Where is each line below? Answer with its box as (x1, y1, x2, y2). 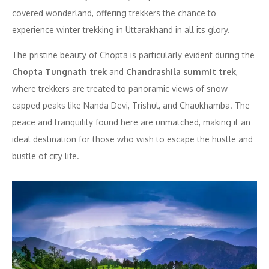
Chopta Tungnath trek (12, 66, 107, 77)
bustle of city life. (12, 150, 79, 161)
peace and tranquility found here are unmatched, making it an (12, 116, 250, 127)
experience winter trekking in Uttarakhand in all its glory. (12, 24, 230, 35)
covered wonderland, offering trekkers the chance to (12, 7, 216, 18)
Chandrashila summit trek (126, 66, 236, 77)
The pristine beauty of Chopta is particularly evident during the (12, 49, 255, 60)
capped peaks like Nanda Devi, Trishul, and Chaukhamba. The (12, 100, 250, 110)
